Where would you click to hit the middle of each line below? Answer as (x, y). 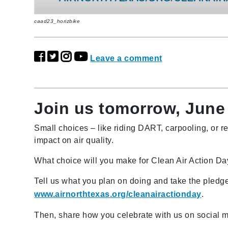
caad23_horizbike (57, 21)
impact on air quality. (74, 140)
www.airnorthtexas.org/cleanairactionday (118, 194)
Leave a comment (126, 58)
